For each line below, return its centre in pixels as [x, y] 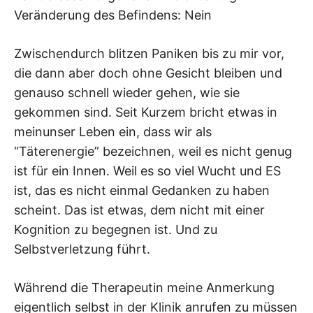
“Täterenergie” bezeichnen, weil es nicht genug [153, 152]
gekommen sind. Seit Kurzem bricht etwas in [146, 112]
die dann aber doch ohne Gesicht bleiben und [148, 73]
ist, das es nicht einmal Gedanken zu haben [142, 191]
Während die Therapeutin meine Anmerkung [144, 288]
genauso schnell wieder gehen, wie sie [127, 93]
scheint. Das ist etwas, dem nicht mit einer [139, 210]
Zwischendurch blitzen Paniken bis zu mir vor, [149, 54]
